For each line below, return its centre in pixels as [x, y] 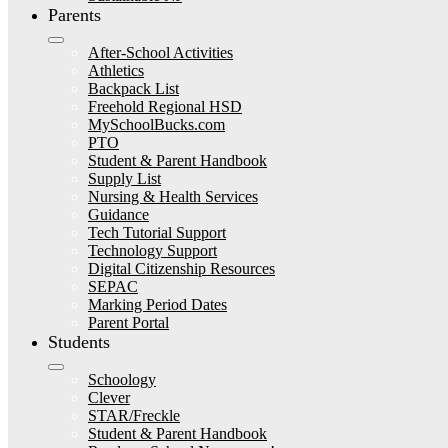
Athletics [116, 70]
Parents [74, 15]
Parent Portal [128, 322]
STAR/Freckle [134, 415]
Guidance [118, 214]
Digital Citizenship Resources [181, 268]
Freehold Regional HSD [165, 106]
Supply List [124, 178]
